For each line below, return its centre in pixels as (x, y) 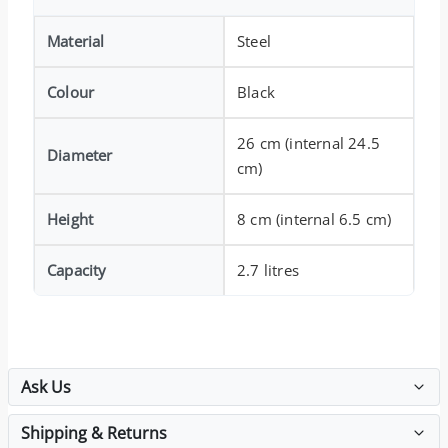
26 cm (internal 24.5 (308, 142)
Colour (71, 91)
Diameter (80, 154)
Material (76, 40)
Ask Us (46, 386)
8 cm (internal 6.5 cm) (314, 218)
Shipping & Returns (94, 432)
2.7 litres (268, 269)
